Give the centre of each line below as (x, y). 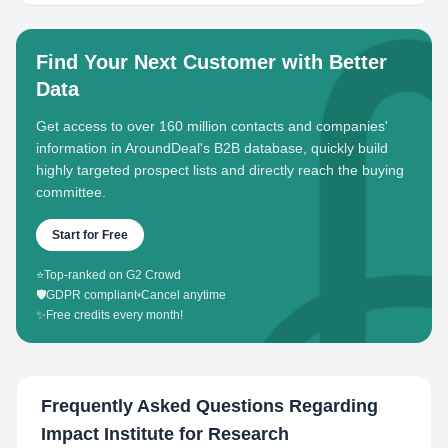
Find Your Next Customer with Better (211, 62)
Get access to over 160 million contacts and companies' (212, 126)
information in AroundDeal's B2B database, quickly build (212, 148)
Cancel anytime (183, 295)
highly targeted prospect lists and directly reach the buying (220, 170)
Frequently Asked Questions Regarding (209, 406)
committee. (71, 192)
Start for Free (90, 235)
